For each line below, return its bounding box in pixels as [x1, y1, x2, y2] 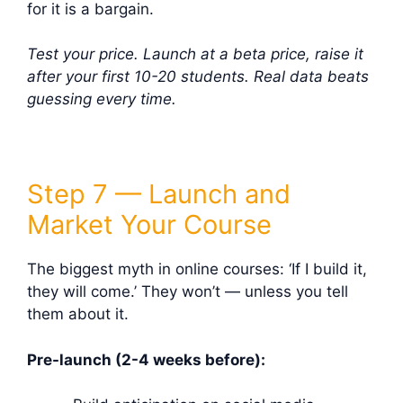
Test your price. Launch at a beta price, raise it [27, 45, 363, 64]
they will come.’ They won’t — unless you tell [27, 282, 348, 301]
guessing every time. [27, 90, 176, 109]
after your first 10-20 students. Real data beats [27, 67, 369, 86]
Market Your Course [27, 209, 272, 241]
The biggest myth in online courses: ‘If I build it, [27, 260, 367, 279]
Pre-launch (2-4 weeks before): [27, 350, 265, 369]
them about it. [27, 305, 129, 324]
